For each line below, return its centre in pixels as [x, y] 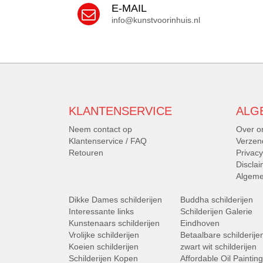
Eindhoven [200, 223]
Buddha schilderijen [217, 200]
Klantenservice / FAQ [108, 141]
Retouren [86, 153]
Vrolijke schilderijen [104, 235]
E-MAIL [129, 9]
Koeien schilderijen [104, 247]
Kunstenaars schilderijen [114, 223]
